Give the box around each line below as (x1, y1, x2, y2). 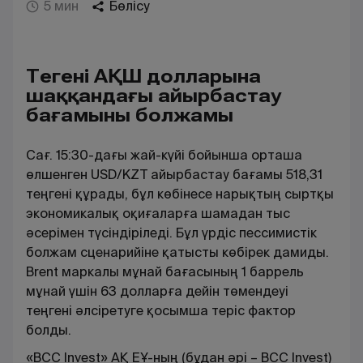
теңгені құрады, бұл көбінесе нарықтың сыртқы (26, 186, 334, 203)
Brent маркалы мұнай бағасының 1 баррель (26, 263, 304, 280)
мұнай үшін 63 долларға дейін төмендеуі (26, 283, 288, 300)
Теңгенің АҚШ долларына (26, 65, 261, 88)
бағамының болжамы (26, 104, 233, 126)
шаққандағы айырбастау (26, 84, 281, 107)
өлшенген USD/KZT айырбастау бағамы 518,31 (26, 166, 322, 183)
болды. (26, 322, 71, 339)
